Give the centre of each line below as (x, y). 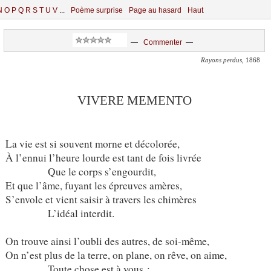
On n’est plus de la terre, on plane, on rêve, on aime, (116, 255)
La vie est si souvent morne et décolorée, (92, 143)
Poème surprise (97, 10)
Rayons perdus (221, 60)
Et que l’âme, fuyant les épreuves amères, (93, 185)
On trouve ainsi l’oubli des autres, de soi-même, (107, 241)
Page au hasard (155, 10)
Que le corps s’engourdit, (80, 171)
